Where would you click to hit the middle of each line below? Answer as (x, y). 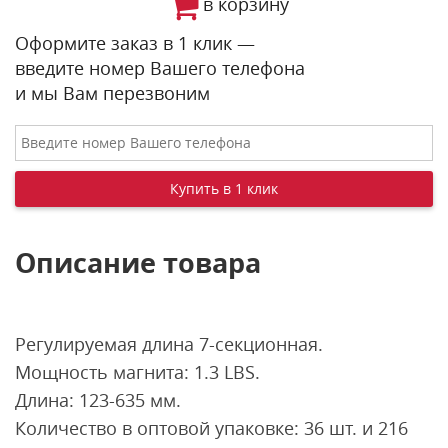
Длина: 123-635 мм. (98, 399)
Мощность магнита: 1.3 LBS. (137, 371)
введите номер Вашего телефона (160, 68)
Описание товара (138, 262)
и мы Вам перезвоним (112, 93)
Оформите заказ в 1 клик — (135, 43)
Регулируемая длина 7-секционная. (169, 343)
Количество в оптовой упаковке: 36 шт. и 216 (211, 427)
